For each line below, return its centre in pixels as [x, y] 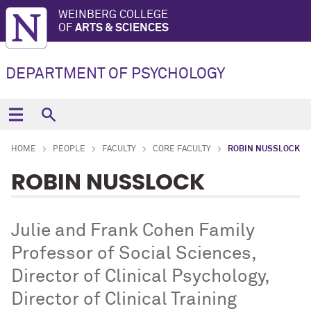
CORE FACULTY [182, 149]
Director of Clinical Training [124, 300]
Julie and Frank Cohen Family [133, 231]
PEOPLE [69, 149]
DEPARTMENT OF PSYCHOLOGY [115, 74]
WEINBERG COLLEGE [113, 15]
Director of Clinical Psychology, [140, 277]
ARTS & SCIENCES [122, 28]
